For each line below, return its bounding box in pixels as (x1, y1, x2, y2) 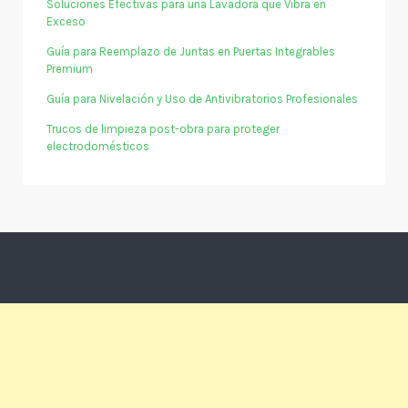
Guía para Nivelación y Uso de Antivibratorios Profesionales (46, 91, 358, 106)
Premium (46, 61, 93, 76)
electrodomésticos (46, 138, 149, 153)
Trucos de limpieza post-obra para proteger (46, 121, 280, 136)
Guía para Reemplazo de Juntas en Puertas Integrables (46, 44, 335, 58)
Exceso (46, 14, 86, 28)
